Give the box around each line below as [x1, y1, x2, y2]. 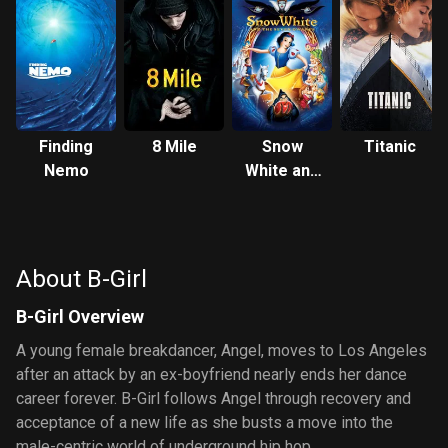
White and [245, 161, 319, 180]
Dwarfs [254, 209, 310, 228]
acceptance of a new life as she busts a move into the [16, 413, 393, 432]
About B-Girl [16, 265, 147, 293]
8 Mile [151, 137, 197, 156]
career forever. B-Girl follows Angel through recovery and [16, 389, 411, 408]
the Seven [243, 185, 321, 204]
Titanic [364, 137, 416, 156]
